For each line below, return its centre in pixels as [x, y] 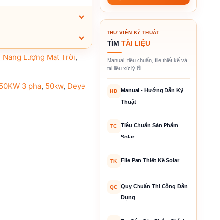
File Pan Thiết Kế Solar [150, 160]
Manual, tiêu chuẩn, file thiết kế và [147, 60]
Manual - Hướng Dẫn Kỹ [152, 90]
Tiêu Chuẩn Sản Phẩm [149, 125]
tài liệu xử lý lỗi [124, 68]
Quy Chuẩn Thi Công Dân [154, 186]
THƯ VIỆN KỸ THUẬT [133, 32]
